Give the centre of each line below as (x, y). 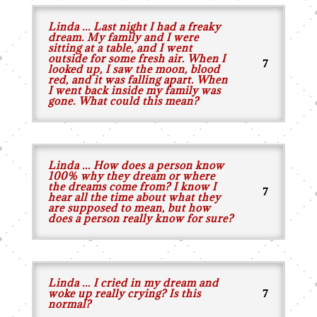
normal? (69, 304)
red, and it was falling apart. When (138, 80)
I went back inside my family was (134, 90)
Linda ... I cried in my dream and (133, 283)
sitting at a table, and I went (120, 48)
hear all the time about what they (134, 197)
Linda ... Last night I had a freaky (134, 27)
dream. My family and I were (123, 37)
